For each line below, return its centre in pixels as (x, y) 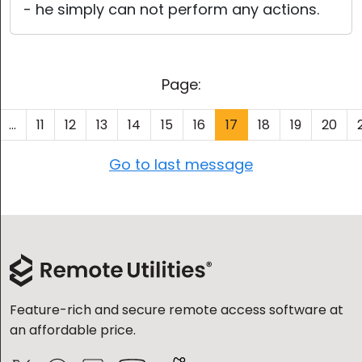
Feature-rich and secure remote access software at (177, 310)
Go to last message (181, 164)
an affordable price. (73, 330)
